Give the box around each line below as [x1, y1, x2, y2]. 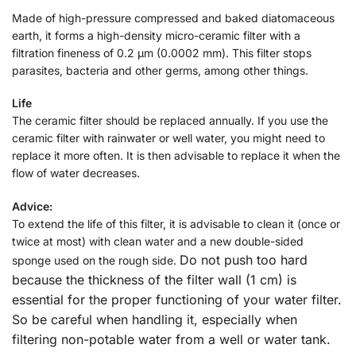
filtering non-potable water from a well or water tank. [12, 331, 331, 347]
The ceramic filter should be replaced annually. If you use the [12, 114, 328, 128]
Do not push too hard [180, 251, 308, 268]
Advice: [12, 199, 52, 213]
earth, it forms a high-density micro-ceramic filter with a [12, 28, 300, 42]
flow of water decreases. [12, 166, 140, 180]
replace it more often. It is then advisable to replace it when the [12, 149, 340, 163]
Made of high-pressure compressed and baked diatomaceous [12, 10, 335, 25]
